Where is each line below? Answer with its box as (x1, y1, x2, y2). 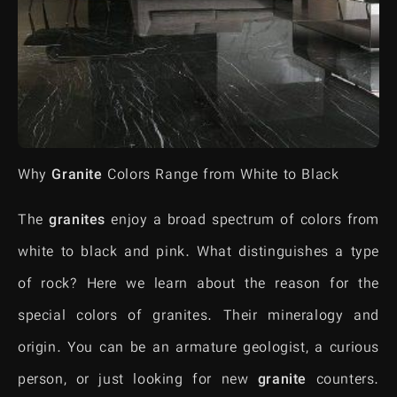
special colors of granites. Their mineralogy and (18, 305, 379, 328)
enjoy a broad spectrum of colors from (105, 209, 379, 232)
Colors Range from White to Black (102, 165, 339, 188)
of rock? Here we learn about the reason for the (18, 273, 379, 296)
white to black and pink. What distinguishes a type (18, 241, 379, 264)
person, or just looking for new (18, 369, 258, 392)
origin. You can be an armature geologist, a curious (18, 337, 379, 360)
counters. (307, 369, 380, 392)
